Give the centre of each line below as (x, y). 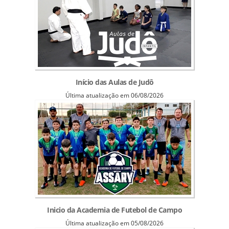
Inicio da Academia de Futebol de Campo (114, 210)
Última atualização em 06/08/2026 (114, 95)
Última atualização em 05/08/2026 (114, 223)
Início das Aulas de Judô (114, 82)
